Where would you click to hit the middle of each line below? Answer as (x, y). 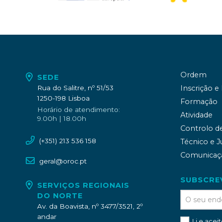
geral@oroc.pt (63, 161)
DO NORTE (60, 195)
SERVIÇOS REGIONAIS (83, 185)
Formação (199, 102)
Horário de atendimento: (79, 110)
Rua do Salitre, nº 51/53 (75, 88)
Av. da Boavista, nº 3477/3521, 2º (90, 206)
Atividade (196, 115)
